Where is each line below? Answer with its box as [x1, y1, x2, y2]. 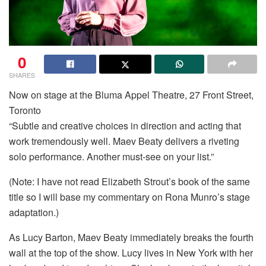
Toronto [9, 103, 41, 117]
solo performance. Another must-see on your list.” [9, 149, 214, 163]
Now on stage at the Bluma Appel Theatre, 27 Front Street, [9, 87, 254, 102]
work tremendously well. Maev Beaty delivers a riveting [9, 134, 239, 148]
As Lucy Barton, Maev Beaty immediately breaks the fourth [9, 230, 254, 244]
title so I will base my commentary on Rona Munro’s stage [9, 189, 250, 204]
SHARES [9, 69, 35, 80]
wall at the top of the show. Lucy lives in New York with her [9, 245, 253, 259]
